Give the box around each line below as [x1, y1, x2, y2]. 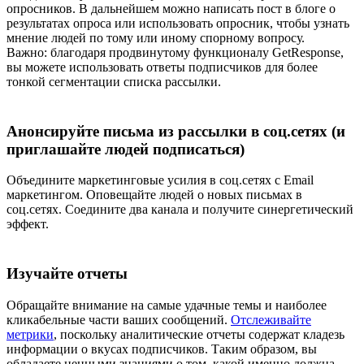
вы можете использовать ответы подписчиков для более [6, 59, 318, 74]
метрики [6, 327, 54, 341]
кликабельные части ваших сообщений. [6, 312, 231, 327]
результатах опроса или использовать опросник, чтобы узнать [6, 15, 349, 30]
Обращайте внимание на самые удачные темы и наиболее [6, 297, 327, 312]
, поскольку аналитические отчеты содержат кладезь [54, 327, 344, 341]
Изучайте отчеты [6, 265, 128, 283]
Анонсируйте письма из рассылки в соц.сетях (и [6, 122, 345, 140]
